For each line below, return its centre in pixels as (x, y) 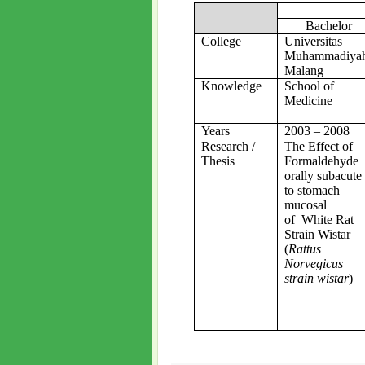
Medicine (308, 100)
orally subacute (323, 175)
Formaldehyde (321, 161)
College (221, 41)
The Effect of (318, 146)
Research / (228, 146)
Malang (303, 70)
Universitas (313, 41)
